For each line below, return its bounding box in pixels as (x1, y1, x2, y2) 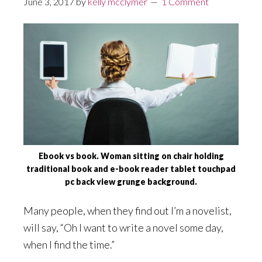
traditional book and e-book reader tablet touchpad (26, 163, 236, 174)
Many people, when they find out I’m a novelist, (23, 204, 232, 217)
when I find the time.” (23, 237, 115, 251)
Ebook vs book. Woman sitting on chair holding (38, 150, 224, 161)
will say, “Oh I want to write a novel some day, (23, 220, 223, 234)
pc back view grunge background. (65, 176, 197, 187)
